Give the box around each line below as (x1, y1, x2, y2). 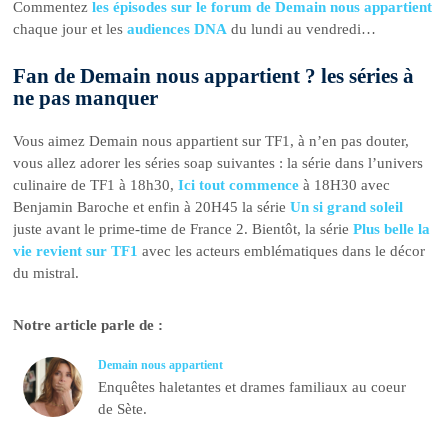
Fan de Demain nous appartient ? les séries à (13, 63, 415, 88)
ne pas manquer (13, 85, 159, 110)
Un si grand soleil (290, 198, 404, 215)
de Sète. (98, 401, 148, 418)
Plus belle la (353, 220, 431, 237)
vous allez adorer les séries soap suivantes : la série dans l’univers (13, 154, 424, 171)
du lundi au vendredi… (227, 21, 377, 38)
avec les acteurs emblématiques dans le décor (138, 242, 426, 259)
